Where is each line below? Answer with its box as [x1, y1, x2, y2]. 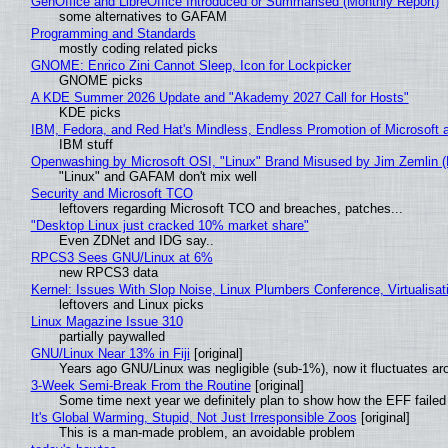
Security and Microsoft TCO [30, 185, 193, 201]
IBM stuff [58, 136, 113, 152]
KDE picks [58, 104, 121, 120]
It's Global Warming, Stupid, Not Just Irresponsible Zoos [30, 409, 357, 425]
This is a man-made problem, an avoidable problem [58, 424, 355, 440]
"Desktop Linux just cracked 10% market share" [30, 217, 309, 233]
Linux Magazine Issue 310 [30, 313, 183, 329]
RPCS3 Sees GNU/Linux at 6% [30, 249, 213, 265]
